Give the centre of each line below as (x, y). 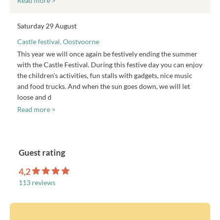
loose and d (34, 97)
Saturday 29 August (47, 26)
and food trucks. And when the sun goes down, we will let (104, 86)
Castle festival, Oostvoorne (58, 41)
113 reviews (37, 182)
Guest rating (42, 152)
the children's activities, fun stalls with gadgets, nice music (105, 75)
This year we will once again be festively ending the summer (107, 54)
